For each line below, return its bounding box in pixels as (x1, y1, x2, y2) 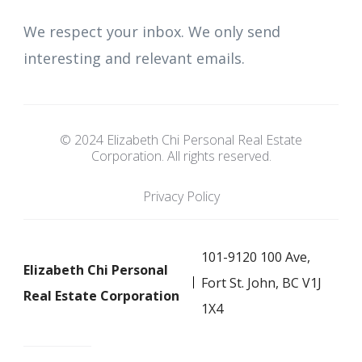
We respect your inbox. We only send (23, 21, 280, 41)
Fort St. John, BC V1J (201, 273, 322, 292)
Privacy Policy (142, 187, 220, 205)
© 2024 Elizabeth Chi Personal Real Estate (60, 130, 302, 149)
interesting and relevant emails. (23, 48, 245, 68)
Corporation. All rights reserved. (90, 146, 271, 165)
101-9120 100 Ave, (201, 247, 311, 266)
